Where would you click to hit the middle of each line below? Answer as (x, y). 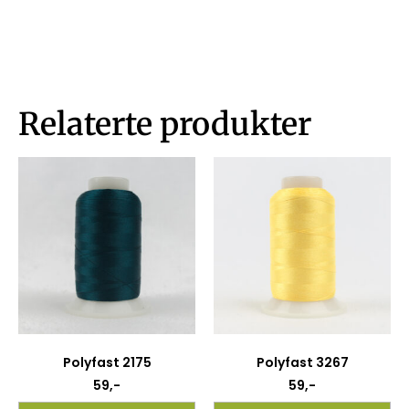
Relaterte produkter (165, 124)
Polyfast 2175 (107, 362)
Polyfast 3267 (302, 362)
